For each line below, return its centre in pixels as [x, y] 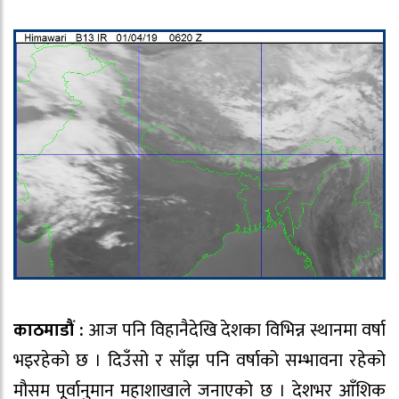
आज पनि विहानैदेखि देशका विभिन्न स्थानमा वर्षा [234, 331]
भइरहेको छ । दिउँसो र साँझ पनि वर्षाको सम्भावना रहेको [199, 361]
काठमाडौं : [49, 331]
